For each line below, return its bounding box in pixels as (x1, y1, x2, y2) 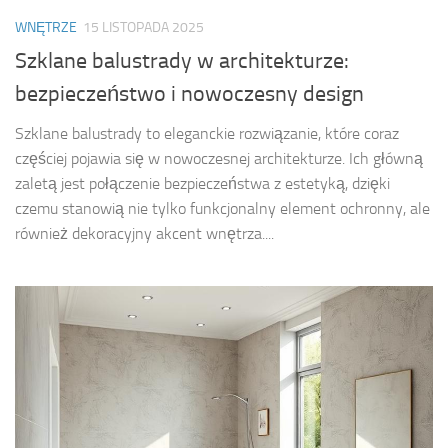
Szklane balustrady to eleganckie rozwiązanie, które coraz (15, 123, 399, 143)
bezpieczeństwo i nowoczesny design (15, 80, 364, 107)
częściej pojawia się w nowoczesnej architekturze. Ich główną (15, 148, 423, 168)
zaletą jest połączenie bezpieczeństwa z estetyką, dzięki (15, 173, 390, 193)
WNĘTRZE (15, 19, 77, 37)
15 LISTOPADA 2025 (83, 19, 204, 37)
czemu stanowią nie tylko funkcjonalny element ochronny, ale (15, 198, 430, 218)
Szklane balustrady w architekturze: (15, 47, 349, 74)
